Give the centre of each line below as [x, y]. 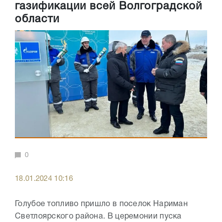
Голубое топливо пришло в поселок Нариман [101, 204]
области [37, 20]
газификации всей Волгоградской [109, 7]
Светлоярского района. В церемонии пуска [98, 217]
